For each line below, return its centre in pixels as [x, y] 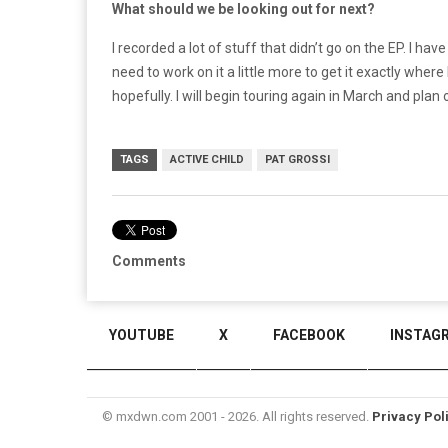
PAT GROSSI [297, 159]
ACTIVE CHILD [207, 159]
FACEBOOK [309, 335]
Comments [149, 261]
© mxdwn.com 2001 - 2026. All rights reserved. [237, 416]
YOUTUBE [141, 335]
